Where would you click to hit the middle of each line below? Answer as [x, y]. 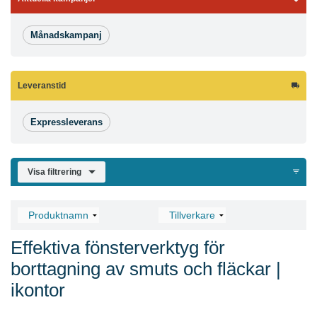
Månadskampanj [66, 35]
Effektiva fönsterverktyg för [118, 247]
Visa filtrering [54, 172]
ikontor [38, 290]
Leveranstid [42, 85]
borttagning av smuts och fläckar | [146, 269]
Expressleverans [67, 122]
